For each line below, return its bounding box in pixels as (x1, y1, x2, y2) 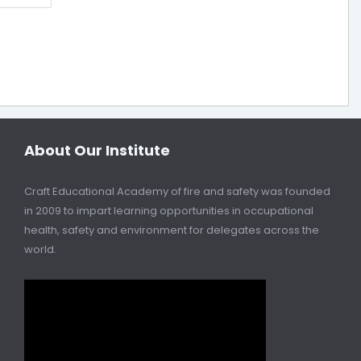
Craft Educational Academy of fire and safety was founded (24, 183, 330, 199)
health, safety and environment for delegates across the (24, 222, 319, 238)
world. (24, 241, 56, 257)
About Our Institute (24, 139, 170, 160)
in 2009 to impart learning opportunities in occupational (24, 202, 313, 218)
